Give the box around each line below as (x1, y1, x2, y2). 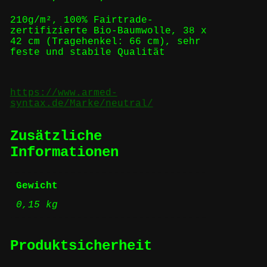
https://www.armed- (10, 88, 117, 99)
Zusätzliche (10, 128, 102, 145)
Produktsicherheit (10, 238, 152, 254)
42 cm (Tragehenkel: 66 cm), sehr (10, 36, 201, 48)
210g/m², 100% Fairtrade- (10, 15, 153, 26)
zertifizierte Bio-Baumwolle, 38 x (10, 26, 207, 37)
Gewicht (15, 181, 58, 192)
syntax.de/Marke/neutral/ (10, 98, 153, 110)
